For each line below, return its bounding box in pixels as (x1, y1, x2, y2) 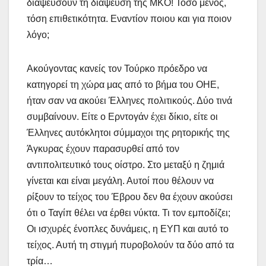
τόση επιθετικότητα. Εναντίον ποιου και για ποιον (27, 13, 232, 24)
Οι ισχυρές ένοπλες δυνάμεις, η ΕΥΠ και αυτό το (27, 223, 229, 234)
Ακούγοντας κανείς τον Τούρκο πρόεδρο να (27, 63, 207, 74)
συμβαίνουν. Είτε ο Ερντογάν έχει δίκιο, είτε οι (27, 111, 218, 122)
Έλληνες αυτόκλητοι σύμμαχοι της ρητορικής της (27, 127, 230, 138)
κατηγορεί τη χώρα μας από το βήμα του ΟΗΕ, (27, 79, 219, 90)
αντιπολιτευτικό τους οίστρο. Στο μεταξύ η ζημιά (27, 159, 224, 170)
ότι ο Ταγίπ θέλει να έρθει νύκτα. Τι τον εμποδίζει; (27, 207, 230, 218)
